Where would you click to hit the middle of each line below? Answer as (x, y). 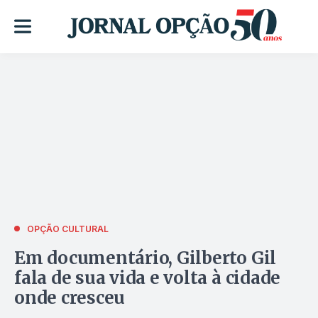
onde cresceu (70, 297)
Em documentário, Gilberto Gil (146, 258)
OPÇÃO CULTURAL (68, 229)
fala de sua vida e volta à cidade (148, 278)
